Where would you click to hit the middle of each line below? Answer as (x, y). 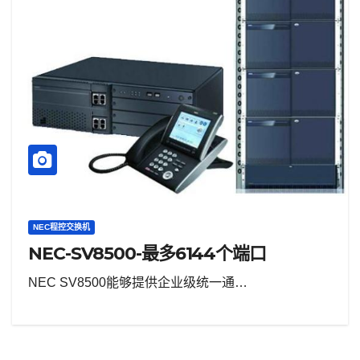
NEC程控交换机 (61, 227)
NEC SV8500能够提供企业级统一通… (138, 282)
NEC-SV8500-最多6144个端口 (147, 254)
